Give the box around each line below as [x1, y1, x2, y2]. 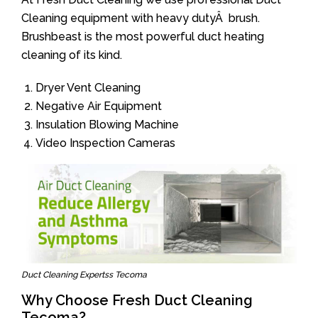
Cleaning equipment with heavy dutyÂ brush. [21, 11, 260, 25]
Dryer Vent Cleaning [35, 81, 141, 94]
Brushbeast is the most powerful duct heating [21, 30, 264, 43]
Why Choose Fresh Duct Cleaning [21, 291, 253, 309]
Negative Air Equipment [35, 99, 162, 113]
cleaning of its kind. [21, 48, 122, 62]
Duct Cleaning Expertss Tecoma [21, 269, 147, 280]
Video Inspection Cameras [35, 136, 175, 150]
